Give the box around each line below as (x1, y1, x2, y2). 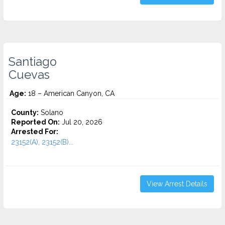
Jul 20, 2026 (60, 118, 102, 126)
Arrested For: (11, 128, 58, 136)
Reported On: (11, 118, 60, 126)
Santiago (9, 55, 57, 69)
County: (11, 108, 39, 117)
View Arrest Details (147, 180, 207, 188)
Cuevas (9, 68, 50, 82)
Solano (39, 108, 63, 117)
